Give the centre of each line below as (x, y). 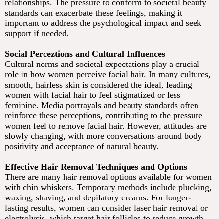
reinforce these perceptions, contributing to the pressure (104, 116)
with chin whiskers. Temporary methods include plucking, (108, 187)
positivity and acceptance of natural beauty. (82, 146)
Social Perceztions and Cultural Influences (85, 54)
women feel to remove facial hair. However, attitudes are (106, 126)
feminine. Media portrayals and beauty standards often (102, 105)
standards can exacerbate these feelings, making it (94, 13)
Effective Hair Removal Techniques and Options (96, 167)
